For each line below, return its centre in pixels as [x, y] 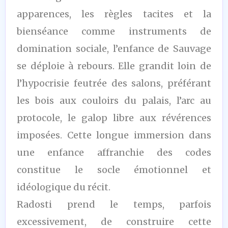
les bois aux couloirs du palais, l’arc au [114, 100]
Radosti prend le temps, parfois [114, 204]
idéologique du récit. [64, 187]
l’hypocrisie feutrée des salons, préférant [114, 83]
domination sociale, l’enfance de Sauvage [114, 48]
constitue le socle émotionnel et [114, 169]
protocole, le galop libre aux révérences [114, 118]
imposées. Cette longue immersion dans [114, 135]
